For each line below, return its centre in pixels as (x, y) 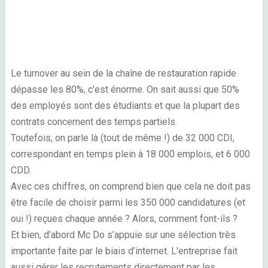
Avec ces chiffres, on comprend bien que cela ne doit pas (130, 186)
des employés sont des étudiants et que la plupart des (125, 105)
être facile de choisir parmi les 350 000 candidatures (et (128, 202)
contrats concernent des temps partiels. (94, 121)
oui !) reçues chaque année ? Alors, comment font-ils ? (124, 218)
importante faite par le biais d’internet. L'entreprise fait (124, 251)
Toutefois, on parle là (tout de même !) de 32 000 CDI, (122, 138)
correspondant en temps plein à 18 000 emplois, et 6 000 (130, 154)
